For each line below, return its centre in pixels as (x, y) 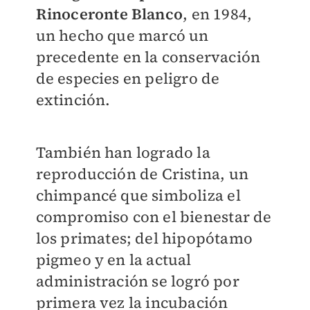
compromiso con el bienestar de (154, 217)
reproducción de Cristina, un (142, 174)
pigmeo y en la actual (113, 260)
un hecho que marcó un (122, 36)
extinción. (73, 100)
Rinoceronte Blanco (109, 14)
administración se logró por (137, 281)
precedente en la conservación (148, 57)
